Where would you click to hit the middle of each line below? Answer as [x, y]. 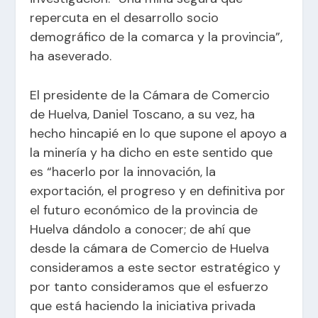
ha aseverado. [71, 56]
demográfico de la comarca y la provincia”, [157, 37]
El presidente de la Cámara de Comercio [150, 95]
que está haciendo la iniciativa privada [143, 306]
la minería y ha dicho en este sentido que [152, 153]
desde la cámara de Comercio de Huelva [150, 249]
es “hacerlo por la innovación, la [123, 172]
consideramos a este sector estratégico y [155, 268]
